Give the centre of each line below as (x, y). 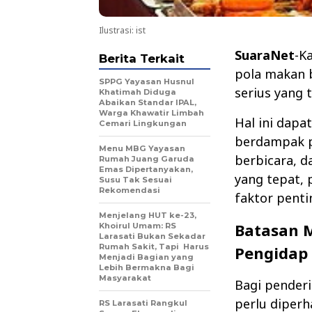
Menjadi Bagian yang (146, 257)
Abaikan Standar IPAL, (148, 103)
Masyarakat (125, 278)
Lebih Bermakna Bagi (147, 268)
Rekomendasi (130, 190)
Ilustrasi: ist (122, 31)
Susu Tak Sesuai (135, 180)
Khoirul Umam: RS (138, 226)
